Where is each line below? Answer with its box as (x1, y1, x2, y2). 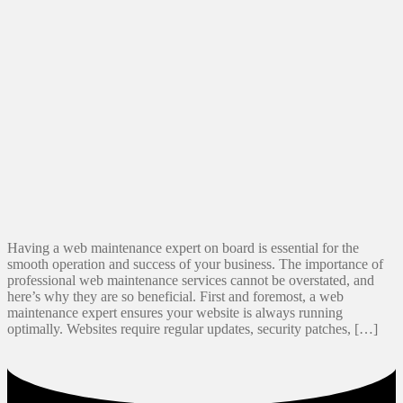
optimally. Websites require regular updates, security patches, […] (7, 320, 378, 336)
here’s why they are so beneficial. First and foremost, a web (7, 288, 344, 304)
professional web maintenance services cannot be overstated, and (7, 272, 374, 288)
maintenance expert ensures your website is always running (7, 304, 343, 320)
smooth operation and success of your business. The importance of (7, 255, 383, 272)
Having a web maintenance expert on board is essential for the (7, 239, 359, 255)
